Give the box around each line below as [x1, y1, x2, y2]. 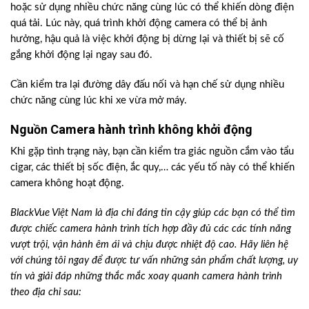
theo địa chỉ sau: [10, 286, 81, 297]
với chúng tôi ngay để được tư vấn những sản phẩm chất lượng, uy [10, 255, 298, 266]
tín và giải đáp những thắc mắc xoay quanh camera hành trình [10, 270, 282, 281]
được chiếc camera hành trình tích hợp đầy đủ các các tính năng [10, 223, 291, 234]
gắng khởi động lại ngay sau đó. [10, 50, 152, 61]
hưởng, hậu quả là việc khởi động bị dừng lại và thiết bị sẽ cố [10, 34, 284, 45]
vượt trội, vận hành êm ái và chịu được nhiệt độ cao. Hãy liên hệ [10, 239, 288, 250]
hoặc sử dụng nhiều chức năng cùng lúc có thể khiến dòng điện [10, 2, 294, 13]
